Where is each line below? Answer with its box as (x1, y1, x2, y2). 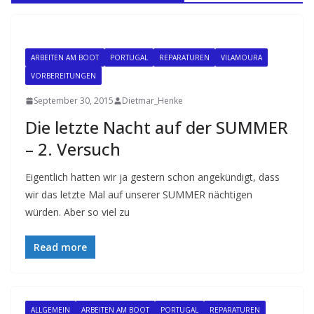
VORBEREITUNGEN (31, 71, 96, 81)
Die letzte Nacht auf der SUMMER (25, 116, 288, 139)
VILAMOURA (221, 53, 262, 62)
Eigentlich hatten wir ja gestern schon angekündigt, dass (25, 170, 280, 184)
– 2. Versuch (25, 137, 121, 161)
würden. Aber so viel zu (25, 205, 130, 219)
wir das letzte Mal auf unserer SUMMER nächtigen (25, 188, 252, 201)
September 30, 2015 (34, 95, 114, 107)
